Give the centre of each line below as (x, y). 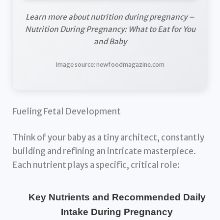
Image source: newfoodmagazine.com (110, 65)
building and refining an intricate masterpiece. (105, 151)
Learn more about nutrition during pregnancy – (110, 17)
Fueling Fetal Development (67, 111)
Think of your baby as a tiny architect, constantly (109, 138)
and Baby (110, 41)
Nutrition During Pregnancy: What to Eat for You (110, 29)
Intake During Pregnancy (117, 212)
